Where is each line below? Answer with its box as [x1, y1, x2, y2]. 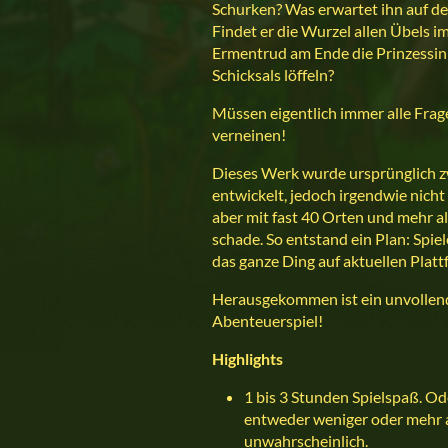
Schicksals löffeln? [212, 65, 334, 84]
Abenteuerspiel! [212, 311, 323, 330]
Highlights [212, 349, 283, 368]
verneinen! [212, 125, 286, 144]
